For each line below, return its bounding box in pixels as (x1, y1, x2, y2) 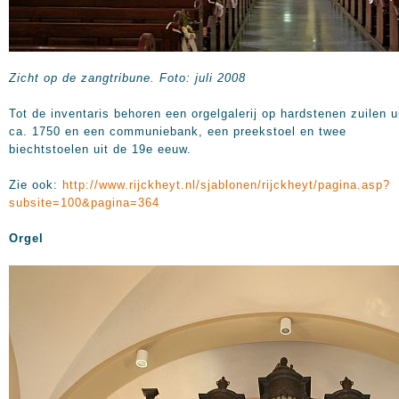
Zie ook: (9, 178, 62, 191)
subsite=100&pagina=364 (9, 196, 159, 209)
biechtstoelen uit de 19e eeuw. (9, 142, 191, 156)
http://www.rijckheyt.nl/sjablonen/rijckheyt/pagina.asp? (62, 178, 390, 191)
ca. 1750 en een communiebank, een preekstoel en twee (9, 125, 346, 138)
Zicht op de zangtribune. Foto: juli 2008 (9, 71, 246, 85)
